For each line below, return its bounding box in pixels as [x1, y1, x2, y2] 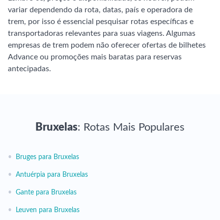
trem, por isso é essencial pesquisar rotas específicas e [8, 18, 193, 26]
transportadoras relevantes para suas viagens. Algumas [8, 29, 195, 37]
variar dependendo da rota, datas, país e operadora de [8, 6, 192, 14]
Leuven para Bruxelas [16, 207, 80, 214]
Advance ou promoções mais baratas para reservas [8, 53, 182, 61]
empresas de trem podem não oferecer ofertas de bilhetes [8, 41, 206, 49]
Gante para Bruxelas [16, 189, 77, 196]
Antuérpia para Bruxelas [16, 171, 88, 178]
